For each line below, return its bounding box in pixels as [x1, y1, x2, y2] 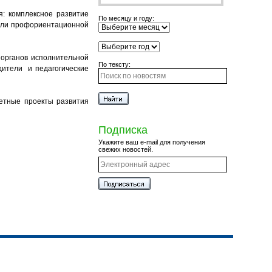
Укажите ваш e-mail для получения [98, 138, 205, 146]
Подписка [98, 124, 148, 136]
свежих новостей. [98, 146, 153, 153]
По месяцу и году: [98, 15, 154, 22]
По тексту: [98, 61, 131, 68]
